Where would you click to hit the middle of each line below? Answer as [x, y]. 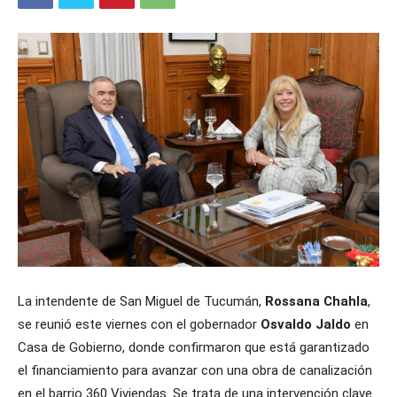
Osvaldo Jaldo [307, 325]
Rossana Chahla [316, 302]
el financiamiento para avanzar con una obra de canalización [195, 371]
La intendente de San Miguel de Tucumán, [141, 302]
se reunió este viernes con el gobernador [139, 325]
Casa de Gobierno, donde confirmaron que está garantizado [194, 348]
